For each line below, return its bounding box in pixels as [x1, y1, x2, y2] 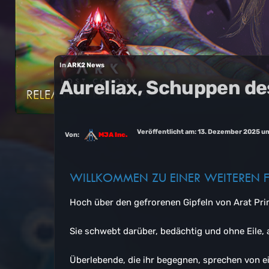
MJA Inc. [98, 130, 127, 139]
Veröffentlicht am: [136, 128, 198, 136]
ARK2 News [67, 61, 104, 69]
